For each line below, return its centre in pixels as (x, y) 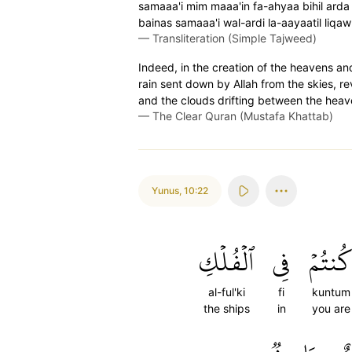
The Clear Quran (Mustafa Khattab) (243, 116)
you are (331, 308)
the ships (226, 308)
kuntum (331, 292)
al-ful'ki (226, 292)
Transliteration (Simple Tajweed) (235, 38)
